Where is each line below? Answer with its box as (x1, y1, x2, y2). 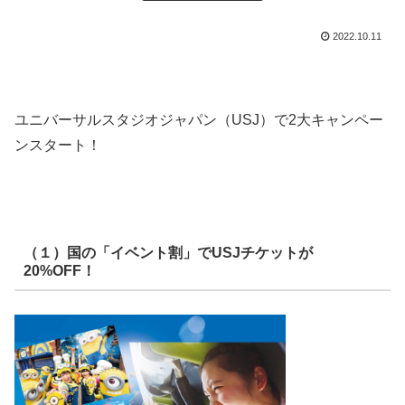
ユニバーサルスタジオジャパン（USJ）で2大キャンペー (14, 112, 383, 128)
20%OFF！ (23, 263, 96, 279)
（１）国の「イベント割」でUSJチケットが (23, 245, 313, 261)
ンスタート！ (14, 137, 101, 154)
